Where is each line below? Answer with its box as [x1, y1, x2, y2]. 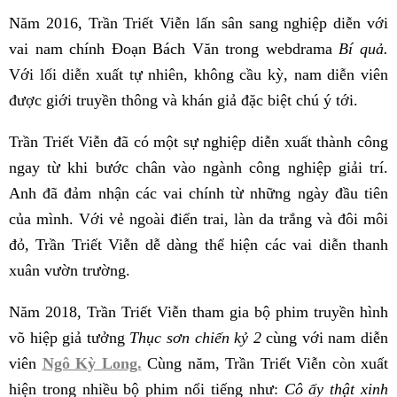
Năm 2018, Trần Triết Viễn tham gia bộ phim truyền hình [9, 303, 388, 322]
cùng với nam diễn [261, 329, 389, 347]
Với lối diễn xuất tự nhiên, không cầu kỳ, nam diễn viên [9, 66, 388, 84]
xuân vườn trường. [9, 261, 130, 280]
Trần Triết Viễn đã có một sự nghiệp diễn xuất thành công [9, 133, 388, 152]
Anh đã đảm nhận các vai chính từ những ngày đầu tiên [9, 184, 388, 203]
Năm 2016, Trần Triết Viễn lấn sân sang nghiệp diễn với [9, 14, 388, 33]
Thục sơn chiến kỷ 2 [129, 329, 261, 347]
